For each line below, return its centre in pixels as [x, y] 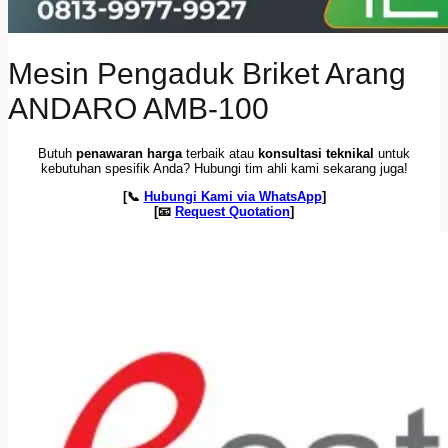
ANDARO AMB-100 [138, 107]
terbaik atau [220, 154]
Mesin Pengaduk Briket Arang [207, 72]
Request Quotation [232, 212]
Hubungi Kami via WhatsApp [232, 197]
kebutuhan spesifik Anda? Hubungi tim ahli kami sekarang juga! [224, 169]
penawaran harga [129, 154]
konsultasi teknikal [316, 154]
